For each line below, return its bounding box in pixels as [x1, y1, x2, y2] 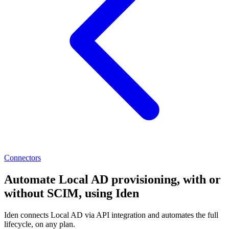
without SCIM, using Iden [4, 187, 139, 200]
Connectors [4, 153, 41, 163]
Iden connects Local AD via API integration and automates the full [4, 211, 218, 220]
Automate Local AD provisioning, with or [4, 173, 221, 187]
